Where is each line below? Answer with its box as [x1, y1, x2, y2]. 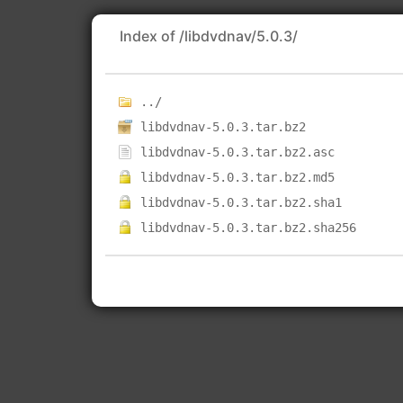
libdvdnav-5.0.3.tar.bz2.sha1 [140, 195, 343, 210]
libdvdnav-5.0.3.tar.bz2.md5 [140, 170, 336, 184]
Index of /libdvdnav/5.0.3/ [120, 27, 298, 45]
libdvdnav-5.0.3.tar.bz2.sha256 [140, 220, 357, 235]
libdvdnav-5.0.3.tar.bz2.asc [140, 145, 336, 159]
